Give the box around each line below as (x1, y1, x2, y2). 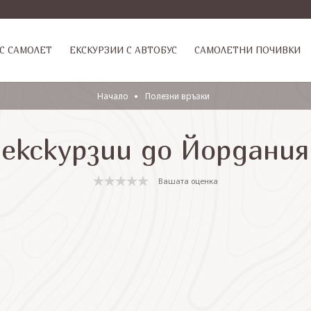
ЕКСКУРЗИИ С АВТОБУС (69, 44, 177, 56)
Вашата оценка (158, 175, 218, 186)
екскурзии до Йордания (1, 133, 310, 166)
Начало (97, 90, 128, 102)
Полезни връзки (145, 90, 210, 102)
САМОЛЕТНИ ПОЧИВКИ (194, 44, 301, 56)
